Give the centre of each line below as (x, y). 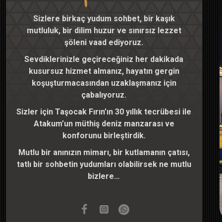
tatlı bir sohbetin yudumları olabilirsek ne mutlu (104, 165)
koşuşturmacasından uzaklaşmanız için (104, 83)
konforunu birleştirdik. (104, 136)
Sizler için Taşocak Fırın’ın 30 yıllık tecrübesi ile (104, 112)
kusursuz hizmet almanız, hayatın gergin (104, 71)
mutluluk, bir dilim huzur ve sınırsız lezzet (104, 31)
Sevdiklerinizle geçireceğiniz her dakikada (104, 59)
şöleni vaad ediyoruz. (104, 43)
